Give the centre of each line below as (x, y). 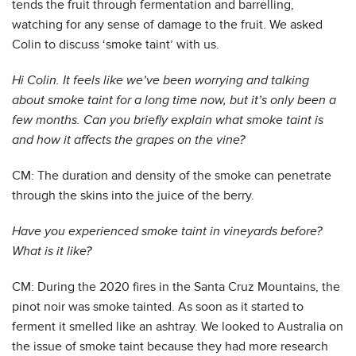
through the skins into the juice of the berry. (133, 195)
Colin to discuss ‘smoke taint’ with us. (116, 44)
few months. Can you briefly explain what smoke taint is (168, 120)
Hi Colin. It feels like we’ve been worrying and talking (161, 80)
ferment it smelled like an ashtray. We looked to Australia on (178, 327)
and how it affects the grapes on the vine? (128, 140)
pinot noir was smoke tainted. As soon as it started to (158, 307)
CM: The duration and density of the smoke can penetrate (172, 176)
